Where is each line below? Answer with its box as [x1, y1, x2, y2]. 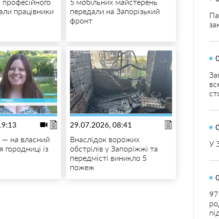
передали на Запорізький [69, 6, 160, 16]
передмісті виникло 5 [69, 153, 147, 163]
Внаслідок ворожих [69, 134, 140, 144]
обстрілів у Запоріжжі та [69, 144, 158, 153]
